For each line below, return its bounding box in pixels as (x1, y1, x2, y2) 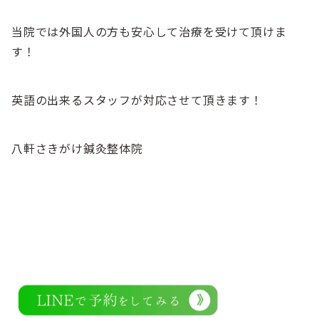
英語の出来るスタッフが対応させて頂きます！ (11, 91, 263, 108)
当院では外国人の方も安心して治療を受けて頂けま (11, 23, 287, 40)
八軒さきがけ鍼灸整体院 (11, 140, 143, 157)
